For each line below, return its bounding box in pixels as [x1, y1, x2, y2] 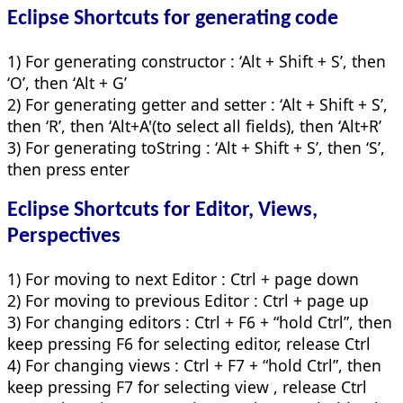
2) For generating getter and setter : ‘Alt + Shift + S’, [7, 93, 388, 115]
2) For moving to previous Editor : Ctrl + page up [7, 289, 369, 311]
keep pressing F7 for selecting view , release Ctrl [7, 375, 367, 398]
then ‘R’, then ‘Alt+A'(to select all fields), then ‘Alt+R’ [7, 114, 381, 137]
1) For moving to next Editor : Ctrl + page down [7, 267, 359, 290]
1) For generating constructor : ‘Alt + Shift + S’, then [7, 49, 386, 72]
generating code [195, 8, 338, 31]
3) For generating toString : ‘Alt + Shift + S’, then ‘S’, [7, 136, 385, 158]
